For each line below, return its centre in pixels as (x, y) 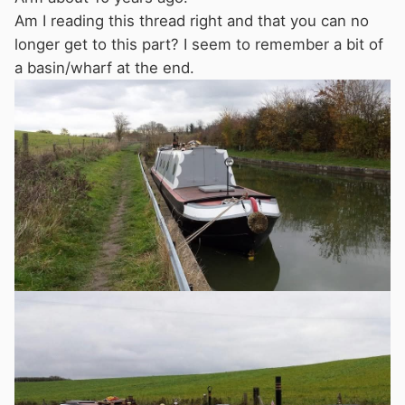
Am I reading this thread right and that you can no (192, 21)
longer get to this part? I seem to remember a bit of (199, 45)
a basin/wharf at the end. (107, 68)
